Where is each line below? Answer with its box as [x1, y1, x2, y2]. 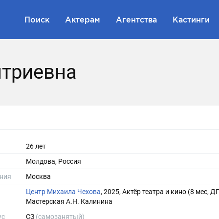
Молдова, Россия [26, 157, 81, 165]
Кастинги [173, 15, 210, 24]
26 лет [26, 142, 46, 150]
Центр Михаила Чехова [26, 188, 101, 196]
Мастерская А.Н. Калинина [26, 197, 112, 205]
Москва [26, 173, 51, 180]
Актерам [65, 15, 100, 24]
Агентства [116, 15, 157, 24]
